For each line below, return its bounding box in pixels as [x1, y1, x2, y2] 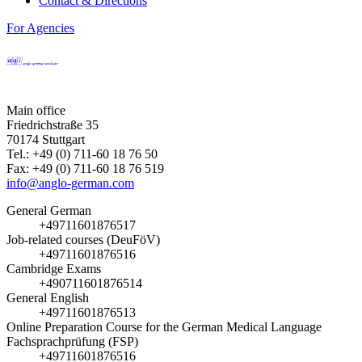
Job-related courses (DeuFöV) [6, 233, 160, 247]
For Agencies [6, 21, 74, 36]
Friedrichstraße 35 [6, 118, 99, 133]
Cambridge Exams [6, 262, 101, 276]
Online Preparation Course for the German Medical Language [6, 320, 322, 335]
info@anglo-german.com [6, 176, 134, 191]
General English [6, 291, 89, 305]
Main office [6, 103, 65, 118]
